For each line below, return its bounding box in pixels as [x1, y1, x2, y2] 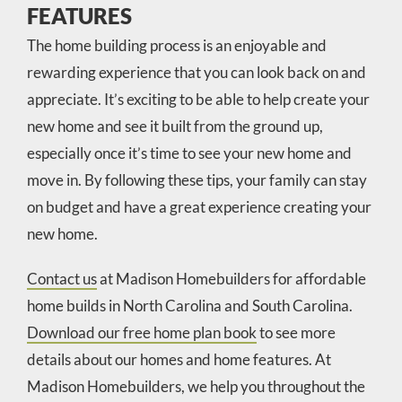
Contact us [26, 268, 97, 288]
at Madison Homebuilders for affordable [96, 268, 366, 288]
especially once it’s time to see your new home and [26, 143, 352, 162]
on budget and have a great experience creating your [26, 197, 371, 216]
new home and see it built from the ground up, [26, 116, 323, 135]
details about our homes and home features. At [26, 349, 331, 369]
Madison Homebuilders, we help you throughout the [26, 376, 365, 396]
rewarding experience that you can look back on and [26, 62, 366, 82]
